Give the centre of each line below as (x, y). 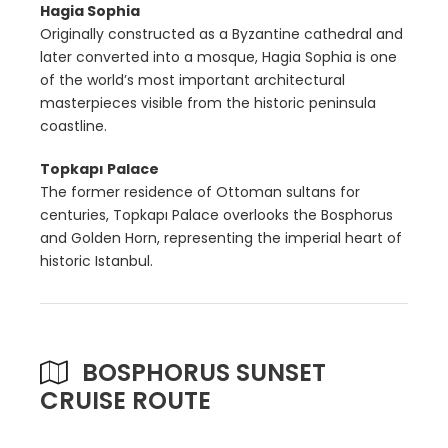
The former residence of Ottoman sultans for (200, 192)
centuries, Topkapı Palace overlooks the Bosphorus (216, 215)
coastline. (73, 126)
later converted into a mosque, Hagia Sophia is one (218, 57)
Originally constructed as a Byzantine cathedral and (221, 34)
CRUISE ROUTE (125, 401)
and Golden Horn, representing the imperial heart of (221, 238)
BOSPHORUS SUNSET (204, 373)
